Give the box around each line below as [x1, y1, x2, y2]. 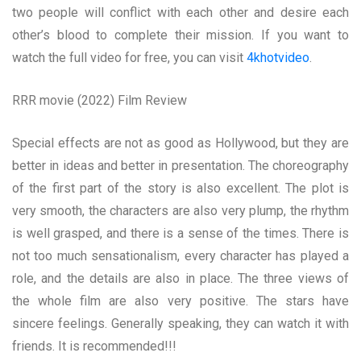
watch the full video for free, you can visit [12, 49, 247, 65]
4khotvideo [247, 49, 309, 65]
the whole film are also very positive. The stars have [12, 293, 349, 309]
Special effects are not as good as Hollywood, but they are [12, 135, 349, 151]
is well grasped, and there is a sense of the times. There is [12, 225, 349, 241]
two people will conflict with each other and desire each [12, 4, 349, 20]
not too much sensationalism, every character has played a [12, 247, 349, 263]
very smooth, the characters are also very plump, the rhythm [12, 202, 349, 218]
